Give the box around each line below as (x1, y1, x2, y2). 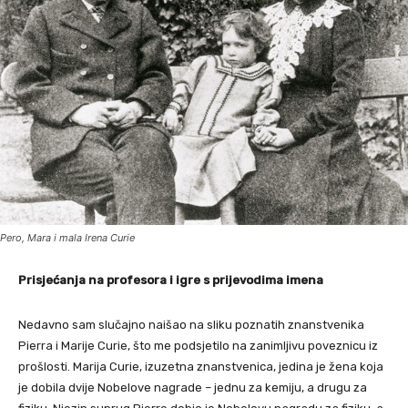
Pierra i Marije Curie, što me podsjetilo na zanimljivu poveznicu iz (18, 339, 378, 353)
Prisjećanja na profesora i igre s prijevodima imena (18, 273, 323, 288)
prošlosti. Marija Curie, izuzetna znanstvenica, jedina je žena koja (18, 360, 383, 374)
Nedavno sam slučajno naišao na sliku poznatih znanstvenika (18, 318, 364, 332)
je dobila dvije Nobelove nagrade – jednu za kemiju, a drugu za (18, 381, 367, 395)
